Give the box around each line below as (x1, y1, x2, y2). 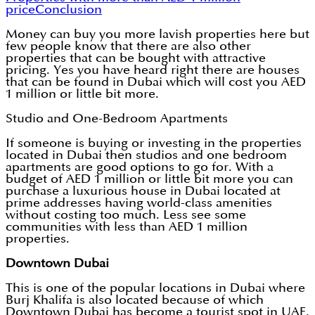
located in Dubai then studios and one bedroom (6, 149, 287, 162)
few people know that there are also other (6, 40, 251, 53)
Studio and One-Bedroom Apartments (6, 112, 228, 125)
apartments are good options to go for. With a (6, 161, 274, 174)
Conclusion (35, 4, 102, 16)
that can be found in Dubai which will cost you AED (6, 76, 306, 89)
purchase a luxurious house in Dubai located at (6, 185, 281, 198)
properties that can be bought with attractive (6, 52, 266, 65)
